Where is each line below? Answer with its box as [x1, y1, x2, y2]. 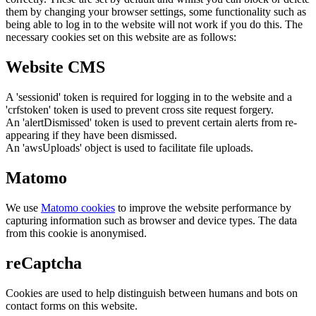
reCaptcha [6, 253, 82, 272]
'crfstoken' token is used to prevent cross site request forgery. [6, 104, 274, 116]
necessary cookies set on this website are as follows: [6, 31, 236, 44]
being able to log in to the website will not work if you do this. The [6, 18, 303, 31]
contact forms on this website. [6, 299, 138, 312]
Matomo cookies [41, 201, 115, 214]
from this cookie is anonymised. [6, 226, 147, 239]
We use [6, 201, 41, 214]
